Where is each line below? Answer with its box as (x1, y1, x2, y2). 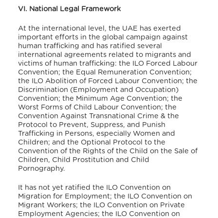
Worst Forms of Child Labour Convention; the (18, 103, 177, 111)
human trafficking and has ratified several (18, 42, 163, 50)
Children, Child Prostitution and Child (18, 156, 150, 163)
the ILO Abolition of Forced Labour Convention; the (18, 77, 198, 85)
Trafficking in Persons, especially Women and (18, 129, 176, 137)
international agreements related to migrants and (18, 51, 192, 58)
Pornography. (18, 164, 68, 172)
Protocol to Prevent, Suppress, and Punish (18, 121, 166, 128)
